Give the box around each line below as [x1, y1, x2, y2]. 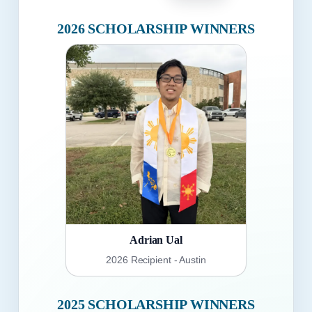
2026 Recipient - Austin [106, 254, 206, 266]
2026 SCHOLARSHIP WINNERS [57, 21, 255, 37]
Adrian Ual [130, 234, 182, 247]
